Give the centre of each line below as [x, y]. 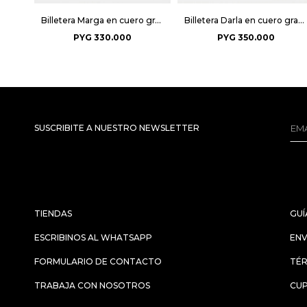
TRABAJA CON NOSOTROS [92, 285]
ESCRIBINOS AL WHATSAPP [93, 237]
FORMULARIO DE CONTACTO [98, 261]
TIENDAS [53, 213]
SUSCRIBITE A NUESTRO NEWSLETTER [117, 127]
